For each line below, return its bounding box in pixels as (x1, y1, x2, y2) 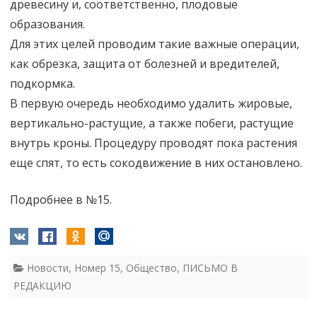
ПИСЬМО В (183, 260, 238, 275)
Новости (27, 260, 69, 275)
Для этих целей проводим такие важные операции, (10, 35, 299, 52)
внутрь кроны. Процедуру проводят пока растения (10, 134, 297, 151)
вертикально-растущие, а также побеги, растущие (10, 115, 294, 131)
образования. (10, 16, 85, 32)
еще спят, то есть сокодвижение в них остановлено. (10, 154, 302, 171)
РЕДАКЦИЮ (13, 278, 71, 292)
